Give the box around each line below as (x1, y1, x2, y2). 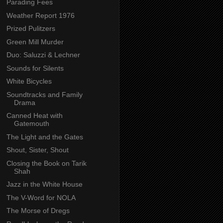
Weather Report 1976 (6, 11, 75, 19)
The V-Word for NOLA (6, 193, 76, 202)
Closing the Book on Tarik (6, 159, 87, 167)
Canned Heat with (6, 111, 63, 120)
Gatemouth (13, 119, 49, 128)
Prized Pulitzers (6, 24, 55, 33)
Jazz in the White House (6, 180, 83, 189)
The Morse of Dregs (6, 207, 70, 215)
